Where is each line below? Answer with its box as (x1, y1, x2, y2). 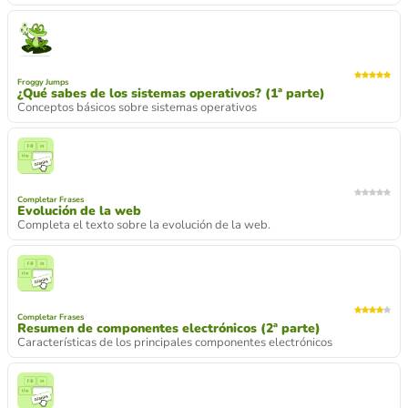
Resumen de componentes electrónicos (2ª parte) (17, 319, 321, 337)
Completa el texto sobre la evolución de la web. (17, 216, 270, 233)
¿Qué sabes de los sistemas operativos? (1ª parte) (17, 84, 325, 102)
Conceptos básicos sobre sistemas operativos (17, 98, 257, 116)
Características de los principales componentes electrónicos (17, 333, 332, 351)
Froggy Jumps (17, 76, 68, 87)
